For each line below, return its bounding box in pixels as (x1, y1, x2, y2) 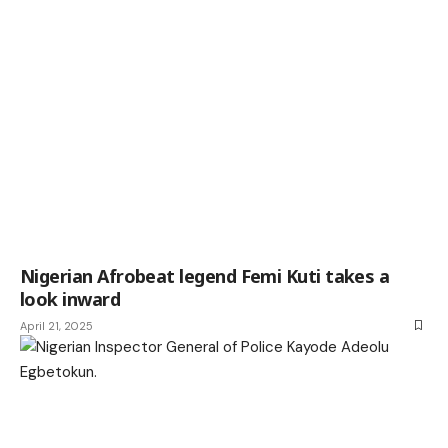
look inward (20, 286, 121, 311)
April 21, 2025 (20, 318, 93, 333)
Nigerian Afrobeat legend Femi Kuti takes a (20, 263, 390, 288)
